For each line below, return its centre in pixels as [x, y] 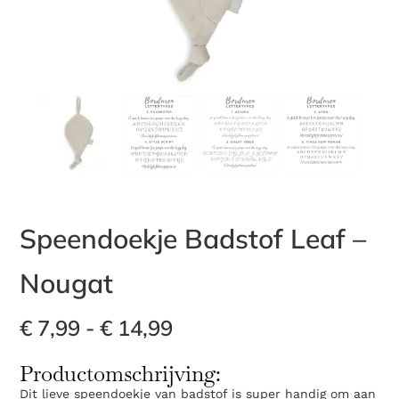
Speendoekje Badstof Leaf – [193, 239]
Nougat [67, 284]
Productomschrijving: [121, 373]
